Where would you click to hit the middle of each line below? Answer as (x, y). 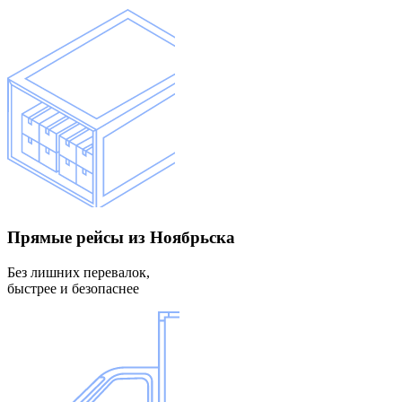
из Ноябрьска (179, 238)
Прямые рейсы (66, 238)
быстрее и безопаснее (73, 288)
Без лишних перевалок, (79, 272)
